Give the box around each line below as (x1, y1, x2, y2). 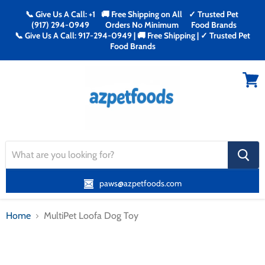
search (237, 147, 260, 157)
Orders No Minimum (105, 20, 179, 30)
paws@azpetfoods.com (99, 178, 182, 189)
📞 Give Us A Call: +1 (25, 9, 96, 20)
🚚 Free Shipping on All (101, 9, 183, 20)
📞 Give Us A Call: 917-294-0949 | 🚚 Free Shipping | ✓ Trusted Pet (15, 30, 250, 41)
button (237, 156, 262, 167)
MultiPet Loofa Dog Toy (44, 210, 138, 221)
